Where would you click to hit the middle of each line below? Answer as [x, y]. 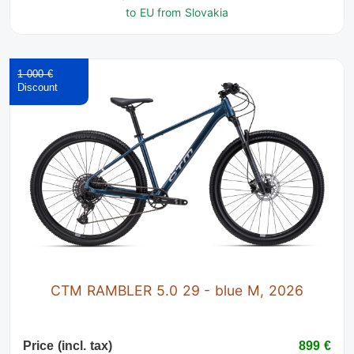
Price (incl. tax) [68, 345]
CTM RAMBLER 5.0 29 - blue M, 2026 [177, 290]
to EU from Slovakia [177, 12]
